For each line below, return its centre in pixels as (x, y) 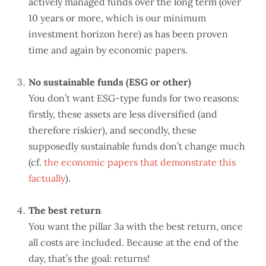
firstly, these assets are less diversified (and (123, 114)
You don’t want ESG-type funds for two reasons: (134, 98)
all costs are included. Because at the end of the (134, 242)
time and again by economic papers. (108, 50)
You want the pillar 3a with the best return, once (136, 226)
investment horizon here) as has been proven (128, 34)
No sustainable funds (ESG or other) (110, 82)
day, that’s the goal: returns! (89, 258)
